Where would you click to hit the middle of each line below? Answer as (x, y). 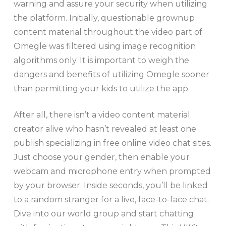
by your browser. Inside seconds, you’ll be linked (110, 185)
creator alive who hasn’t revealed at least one (105, 129)
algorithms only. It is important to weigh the (101, 60)
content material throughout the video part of (108, 32)
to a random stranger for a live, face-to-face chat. (111, 199)
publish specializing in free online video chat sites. (112, 143)
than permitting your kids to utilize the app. (101, 88)
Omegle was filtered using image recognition (104, 46)
